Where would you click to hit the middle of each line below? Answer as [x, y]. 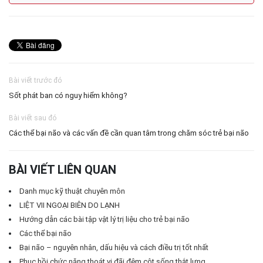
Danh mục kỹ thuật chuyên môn [72, 191]
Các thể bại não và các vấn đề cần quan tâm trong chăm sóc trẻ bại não [129, 133]
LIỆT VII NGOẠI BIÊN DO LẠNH [70, 205]
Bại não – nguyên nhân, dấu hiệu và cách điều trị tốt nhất [114, 247]
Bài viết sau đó [33, 118]
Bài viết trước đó [35, 80]
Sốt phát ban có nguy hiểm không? [68, 95]
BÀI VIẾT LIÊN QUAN [63, 169]
